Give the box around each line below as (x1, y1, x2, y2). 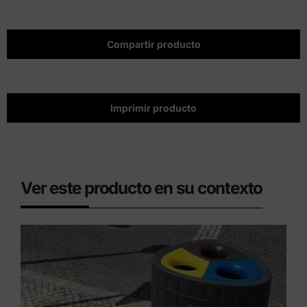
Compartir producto (106, 38, 201, 51)
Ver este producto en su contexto (20, 178, 263, 199)
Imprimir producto (110, 102, 197, 114)
